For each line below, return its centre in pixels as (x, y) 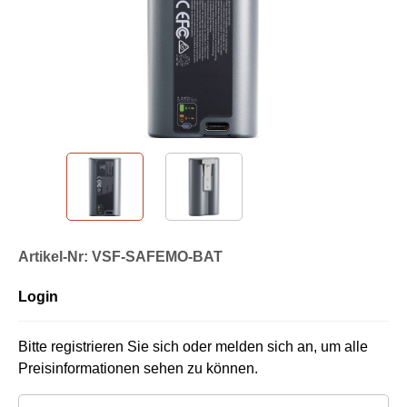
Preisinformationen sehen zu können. (138, 368)
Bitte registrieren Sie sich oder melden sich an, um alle (193, 347)
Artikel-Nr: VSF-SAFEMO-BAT (120, 257)
